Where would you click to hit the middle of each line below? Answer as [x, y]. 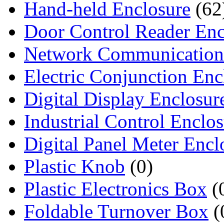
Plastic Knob [74, 166]
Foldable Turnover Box [116, 211]
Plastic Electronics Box [115, 188]
